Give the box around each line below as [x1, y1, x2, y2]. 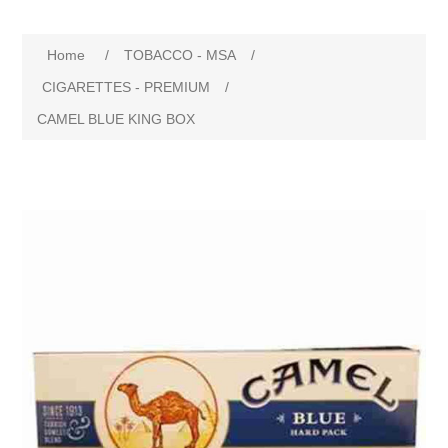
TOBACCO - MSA [124, 47, 237, 64]
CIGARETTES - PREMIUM [42, 79, 211, 96]
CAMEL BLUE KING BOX [37, 111, 196, 128]
